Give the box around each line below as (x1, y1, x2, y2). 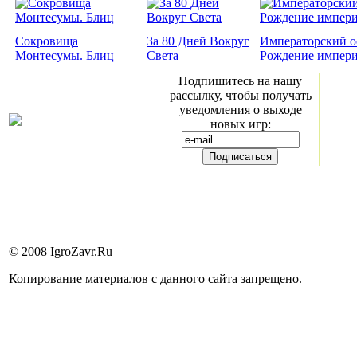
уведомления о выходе (178, 102, 302, 116)
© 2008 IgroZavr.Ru (9, 244, 112, 258)
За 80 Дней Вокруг (147, 33, 249, 48)
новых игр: (210, 116, 271, 131)
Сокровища (15, 33, 78, 48)
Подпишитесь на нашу (178, 73, 302, 88)
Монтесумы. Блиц (15, 48, 114, 62)
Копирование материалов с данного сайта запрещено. (9, 271, 302, 285)
